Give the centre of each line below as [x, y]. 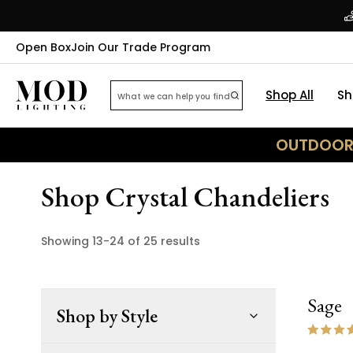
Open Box [43, 47]
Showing [67, 241]
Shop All [290, 95]
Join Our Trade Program [141, 47]
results [179, 241]
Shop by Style [107, 316]
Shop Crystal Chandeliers [185, 197]
